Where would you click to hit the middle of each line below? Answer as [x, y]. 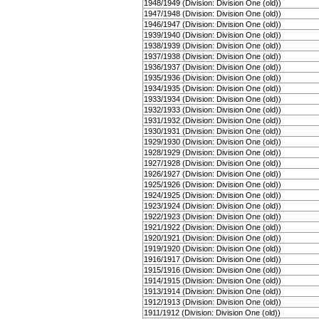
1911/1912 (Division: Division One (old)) [212, 313]
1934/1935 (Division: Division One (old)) [213, 88]
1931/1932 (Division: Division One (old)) [213, 120]
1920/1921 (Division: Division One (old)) [213, 238]
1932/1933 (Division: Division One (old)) [213, 110]
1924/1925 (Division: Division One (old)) [213, 195]
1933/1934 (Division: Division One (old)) [213, 99]
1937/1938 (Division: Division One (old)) [213, 56]
